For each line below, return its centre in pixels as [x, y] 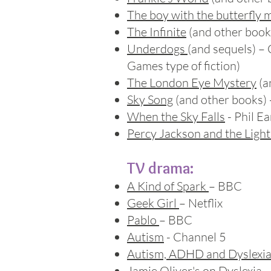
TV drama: [160, 168]
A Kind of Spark [168, 186]
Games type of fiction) [184, 66]
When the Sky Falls [176, 116]
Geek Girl [153, 203]
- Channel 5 [198, 237]
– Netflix [201, 203]
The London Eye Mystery [192, 83]
